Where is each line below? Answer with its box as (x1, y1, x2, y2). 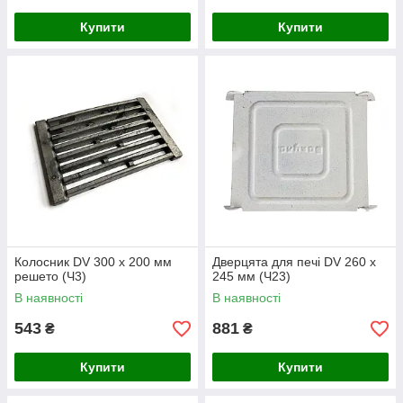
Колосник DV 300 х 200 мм (14, 255, 172, 269)
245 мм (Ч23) (212, 269, 291, 283)
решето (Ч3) (14, 269, 86, 283)
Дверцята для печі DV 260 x (212, 255, 376, 269)
